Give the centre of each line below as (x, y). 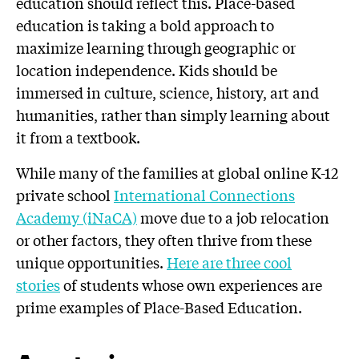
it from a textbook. (78, 137)
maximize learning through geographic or (156, 47)
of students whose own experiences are (191, 284)
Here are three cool (229, 262)
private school (65, 195)
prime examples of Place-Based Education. (159, 307)
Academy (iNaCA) (77, 217)
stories (38, 284)
